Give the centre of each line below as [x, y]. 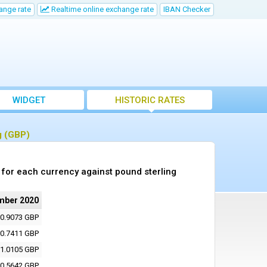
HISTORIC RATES [150, 100]
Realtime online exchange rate [102, 9]
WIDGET [29, 100]
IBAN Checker [187, 9]
